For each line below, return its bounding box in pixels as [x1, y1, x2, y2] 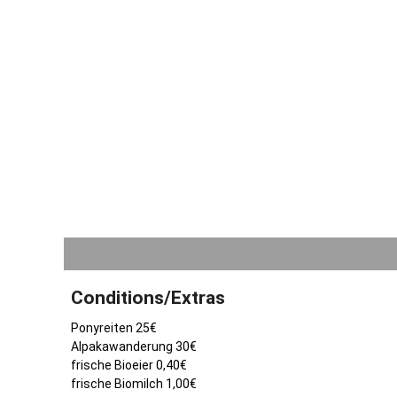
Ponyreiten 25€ [71, 320, 157, 335]
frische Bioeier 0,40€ [71, 357, 187, 372]
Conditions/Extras [71, 286, 225, 308]
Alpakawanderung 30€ [71, 339, 197, 354]
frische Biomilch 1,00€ [71, 376, 197, 391]
